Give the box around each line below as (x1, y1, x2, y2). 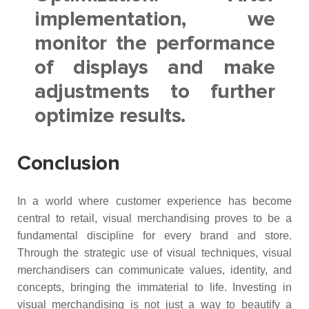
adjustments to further (34, 81, 275, 102)
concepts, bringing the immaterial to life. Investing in (17, 281, 292, 293)
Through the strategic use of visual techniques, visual (17, 247, 292, 259)
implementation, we (34, 9, 275, 30)
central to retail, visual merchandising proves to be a (17, 212, 292, 224)
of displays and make (34, 57, 275, 78)
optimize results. (34, 106, 186, 126)
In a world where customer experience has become (17, 195, 292, 207)
